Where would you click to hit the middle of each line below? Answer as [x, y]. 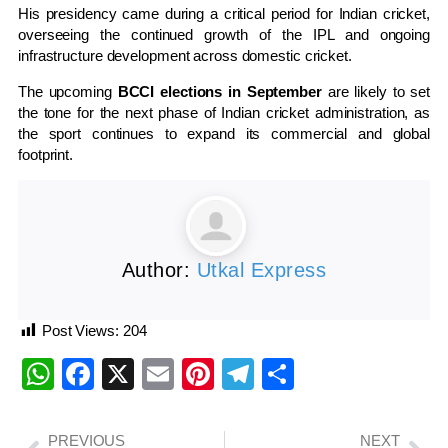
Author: [159, 270]
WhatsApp [128, 374]
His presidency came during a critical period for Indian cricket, [224, 14]
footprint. [46, 155]
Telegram [320, 374]
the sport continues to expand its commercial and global [224, 134]
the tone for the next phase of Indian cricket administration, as [224, 113]
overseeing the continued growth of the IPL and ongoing [224, 35]
